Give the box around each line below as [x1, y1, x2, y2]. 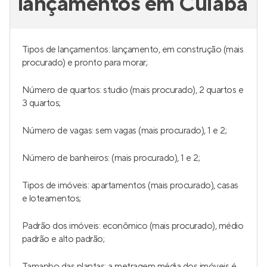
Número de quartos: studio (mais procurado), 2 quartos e [22, 84, 244, 96]
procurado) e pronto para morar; [22, 57, 148, 69]
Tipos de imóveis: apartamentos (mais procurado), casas [22, 179, 238, 191]
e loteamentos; [22, 193, 81, 204]
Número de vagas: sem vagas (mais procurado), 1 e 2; [22, 125, 227, 136]
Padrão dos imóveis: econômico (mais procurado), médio [22, 220, 244, 232]
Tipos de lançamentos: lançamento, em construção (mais [22, 44, 244, 55]
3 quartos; [22, 97, 61, 109]
